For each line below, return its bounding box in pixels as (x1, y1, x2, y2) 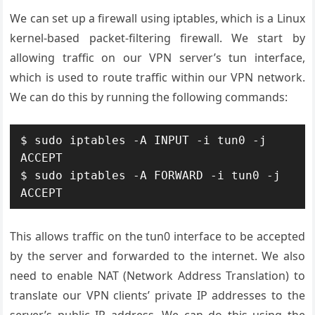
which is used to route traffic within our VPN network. (10, 70, 305, 85)
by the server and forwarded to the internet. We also (10, 248, 305, 264)
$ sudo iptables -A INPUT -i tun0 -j (20, 134, 267, 147)
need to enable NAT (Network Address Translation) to (10, 268, 305, 283)
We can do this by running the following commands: (10, 89, 288, 105)
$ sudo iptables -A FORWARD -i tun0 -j (20, 169, 281, 182)
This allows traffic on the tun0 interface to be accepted (10, 229, 305, 244)
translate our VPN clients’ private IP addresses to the (10, 288, 305, 303)
